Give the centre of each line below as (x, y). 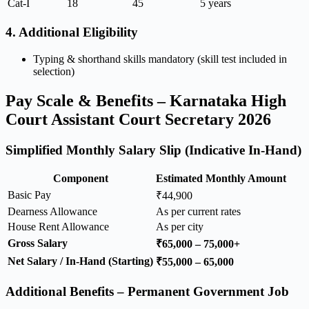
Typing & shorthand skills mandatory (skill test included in (160, 59)
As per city (180, 227)
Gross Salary (38, 243)
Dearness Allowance (52, 212)
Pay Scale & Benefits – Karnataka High (146, 100)
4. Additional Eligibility (72, 32)
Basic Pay (29, 195)
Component (80, 179)
